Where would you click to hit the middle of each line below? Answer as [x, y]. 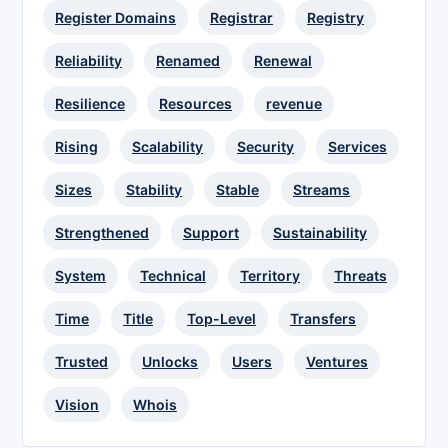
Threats [360, 276]
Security [265, 147]
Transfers [323, 319]
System [80, 276]
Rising [76, 147]
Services [357, 147]
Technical [173, 276]
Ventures [337, 362]
